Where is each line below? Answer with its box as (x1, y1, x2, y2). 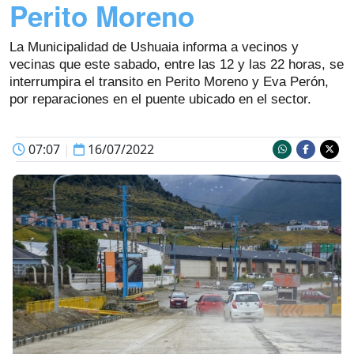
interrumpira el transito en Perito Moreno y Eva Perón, (9, 73, 329, 89)
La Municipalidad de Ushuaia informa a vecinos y (9, 39, 299, 55)
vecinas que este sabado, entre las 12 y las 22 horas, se (9, 56, 344, 72)
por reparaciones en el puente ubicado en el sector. (9, 91, 311, 107)
